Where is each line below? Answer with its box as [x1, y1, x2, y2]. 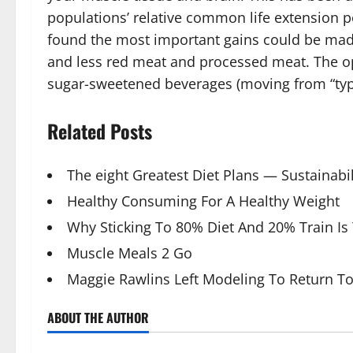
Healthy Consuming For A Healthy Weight [67, 191, 340, 210]
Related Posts [47, 117, 152, 145]
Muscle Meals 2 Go [67, 243, 192, 262]
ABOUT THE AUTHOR [47, 308, 149, 327]
